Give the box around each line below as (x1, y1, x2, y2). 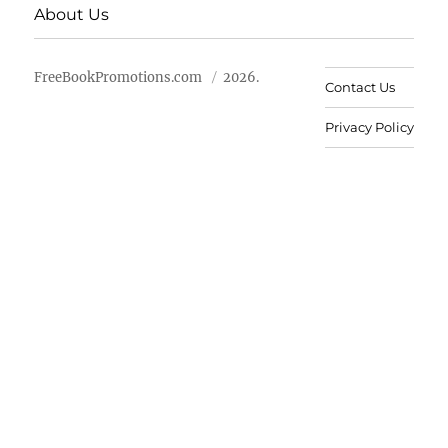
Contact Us (324, 79, 395, 96)
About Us (34, 4, 110, 24)
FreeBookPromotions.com (34, 69, 203, 87)
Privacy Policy (324, 119, 414, 136)
